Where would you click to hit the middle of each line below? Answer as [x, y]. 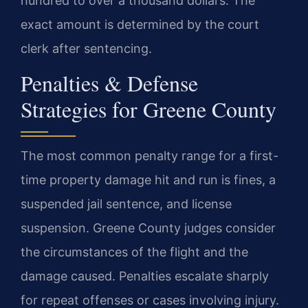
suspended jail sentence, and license [126, 203]
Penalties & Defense [109, 82]
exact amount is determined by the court [140, 24]
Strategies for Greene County [148, 109]
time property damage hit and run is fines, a [148, 179]
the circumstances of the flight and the [134, 252]
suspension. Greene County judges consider [148, 228]
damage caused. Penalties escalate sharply [145, 276]
